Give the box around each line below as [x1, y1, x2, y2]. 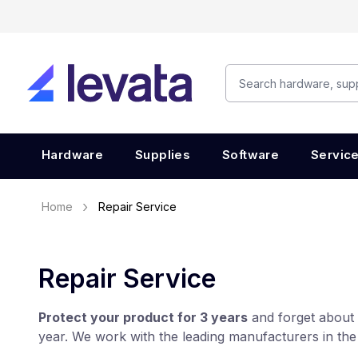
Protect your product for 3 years [38, 309, 248, 325]
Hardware [42, 147, 103, 162]
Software [222, 147, 279, 162]
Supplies [135, 147, 190, 162]
